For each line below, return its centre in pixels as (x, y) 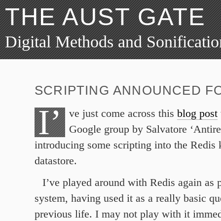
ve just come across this (123, 113)
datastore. (56, 161)
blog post (197, 113)
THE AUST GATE (105, 17)
